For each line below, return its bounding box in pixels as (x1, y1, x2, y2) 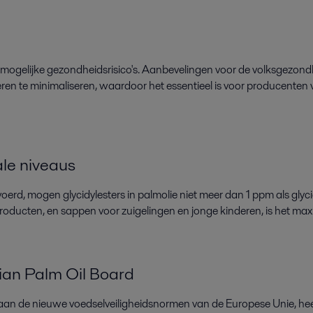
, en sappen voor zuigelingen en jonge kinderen (43, 203, 261, 219)
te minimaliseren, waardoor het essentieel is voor (17, 78, 247, 94)
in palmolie (127, 187, 180, 203)
